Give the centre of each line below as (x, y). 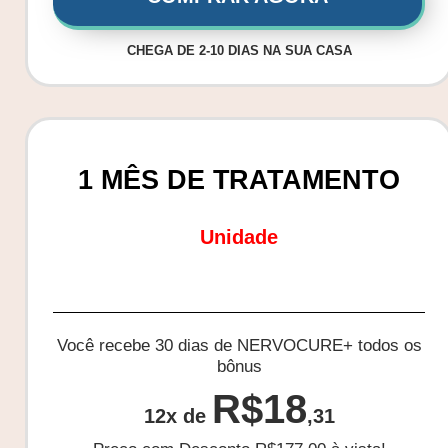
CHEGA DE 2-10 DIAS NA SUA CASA (239, 50)
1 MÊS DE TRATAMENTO (239, 179)
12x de (177, 415)
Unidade (239, 236)
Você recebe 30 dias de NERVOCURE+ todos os (239, 345)
